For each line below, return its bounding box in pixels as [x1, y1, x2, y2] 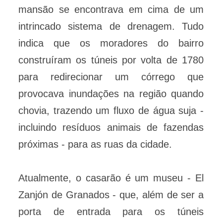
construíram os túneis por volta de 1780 [18, 55, 204, 66]
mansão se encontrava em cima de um [18, 4, 204, 15]
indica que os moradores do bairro [18, 38, 204, 49]
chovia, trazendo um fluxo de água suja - [18, 105, 204, 116]
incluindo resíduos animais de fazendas [18, 122, 204, 133]
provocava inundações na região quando [18, 88, 204, 100]
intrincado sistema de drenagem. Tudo [18, 21, 204, 32]
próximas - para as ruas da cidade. [18, 139, 172, 150]
